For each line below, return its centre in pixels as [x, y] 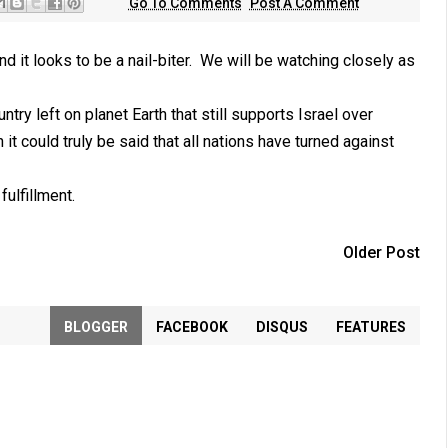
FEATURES [370, 327]
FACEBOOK [191, 327]
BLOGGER [95, 327]
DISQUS [281, 327]
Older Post [381, 252]
